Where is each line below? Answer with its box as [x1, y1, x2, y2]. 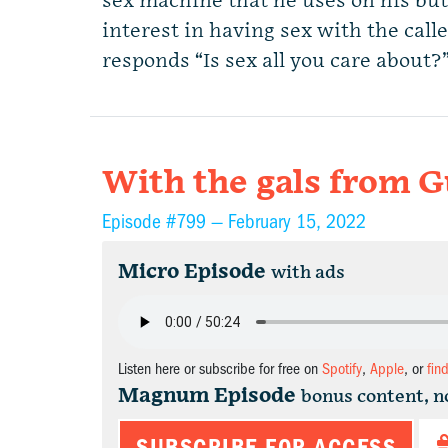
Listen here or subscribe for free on [118, 360, 322, 378]
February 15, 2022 [228, 210, 366, 233]
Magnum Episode [118, 384, 296, 408]
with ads [271, 262, 345, 283]
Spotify [322, 360, 362, 378]
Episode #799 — [102, 210, 228, 233]
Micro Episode [118, 260, 266, 284]
